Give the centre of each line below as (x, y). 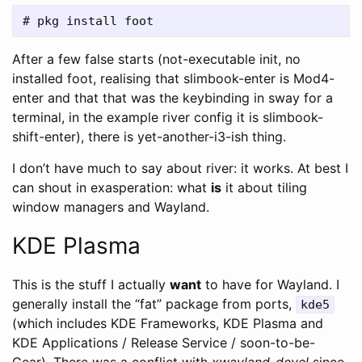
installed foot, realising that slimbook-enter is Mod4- (173, 78)
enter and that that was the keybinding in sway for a (173, 97)
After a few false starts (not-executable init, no (156, 59)
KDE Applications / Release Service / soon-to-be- (164, 342)
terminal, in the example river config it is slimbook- (168, 117)
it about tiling (264, 187)
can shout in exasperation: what (112, 187)
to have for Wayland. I (270, 284)
